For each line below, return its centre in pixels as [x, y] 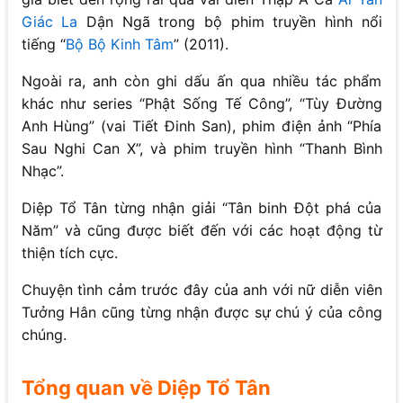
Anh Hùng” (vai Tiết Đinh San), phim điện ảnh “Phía [201, 126]
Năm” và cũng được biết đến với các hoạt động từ [201, 231]
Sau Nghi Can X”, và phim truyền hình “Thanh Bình [201, 149]
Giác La [49, 22]
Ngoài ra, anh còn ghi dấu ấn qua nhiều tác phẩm [201, 81]
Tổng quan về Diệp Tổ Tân [146, 388]
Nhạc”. [42, 171]
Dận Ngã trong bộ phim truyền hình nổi [230, 22]
